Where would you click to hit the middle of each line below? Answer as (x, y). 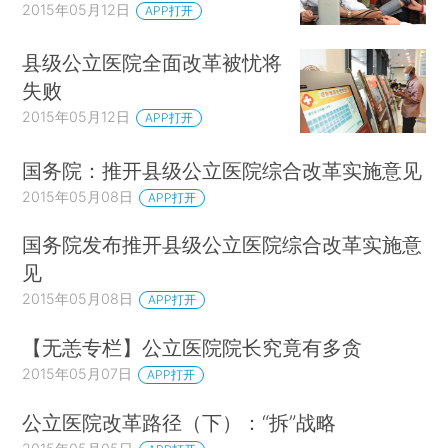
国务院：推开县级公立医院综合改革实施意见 (222, 170)
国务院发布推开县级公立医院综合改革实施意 (222, 245)
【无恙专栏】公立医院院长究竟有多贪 (192, 348)
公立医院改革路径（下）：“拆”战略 (179, 423)
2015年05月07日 (77, 374)
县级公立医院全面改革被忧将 (152, 63)
